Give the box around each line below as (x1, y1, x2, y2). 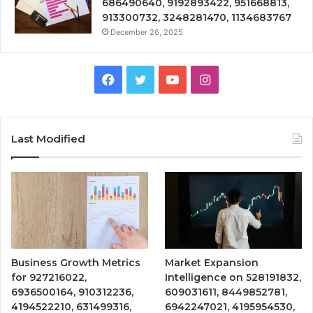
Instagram (209, 71, 270, 86)
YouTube (178, 71, 229, 86)
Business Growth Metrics (11, 256, 140, 269)
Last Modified (11, 131, 85, 145)
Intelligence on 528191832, (165, 270, 302, 284)
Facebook (114, 71, 173, 86)
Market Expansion (165, 256, 259, 269)
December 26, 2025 (110, 27, 183, 37)
